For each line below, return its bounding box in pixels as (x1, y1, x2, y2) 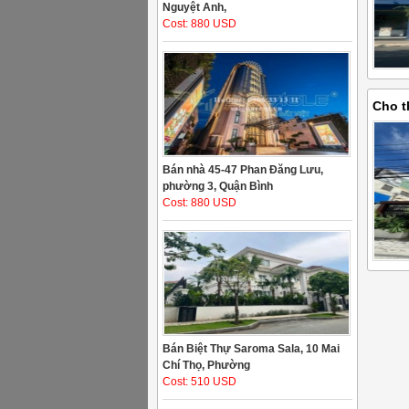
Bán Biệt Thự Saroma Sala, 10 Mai (163, 342, 340, 355)
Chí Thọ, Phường (163, 359, 250, 372)
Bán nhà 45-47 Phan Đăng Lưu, (163, 163, 323, 176)
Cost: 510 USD (163, 375, 236, 388)
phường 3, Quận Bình (163, 180, 273, 193)
